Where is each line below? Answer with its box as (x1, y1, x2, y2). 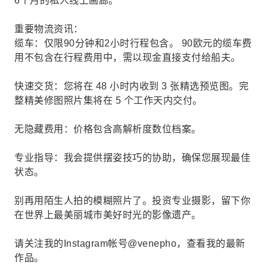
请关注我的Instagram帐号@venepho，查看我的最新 (14, 238, 246, 249)
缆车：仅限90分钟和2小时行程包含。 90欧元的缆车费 (14, 38, 252, 48)
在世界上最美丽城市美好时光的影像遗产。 (14, 210, 201, 220)
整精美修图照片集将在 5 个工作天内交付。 (14, 95, 203, 105)
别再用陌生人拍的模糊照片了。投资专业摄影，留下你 (14, 195, 250, 206)
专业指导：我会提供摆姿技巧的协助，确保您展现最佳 (14, 153, 250, 163)
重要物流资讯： (14, 24, 83, 34)
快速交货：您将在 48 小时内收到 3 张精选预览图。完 (14, 81, 249, 91)
